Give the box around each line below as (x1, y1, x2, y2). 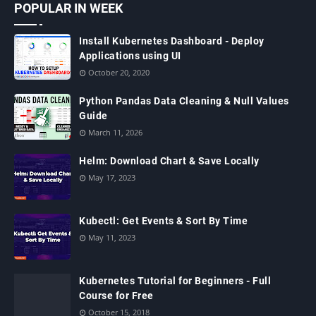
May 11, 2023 (88, 232, 135, 243)
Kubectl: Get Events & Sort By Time (79, 215, 248, 227)
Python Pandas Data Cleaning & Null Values (79, 95, 289, 107)
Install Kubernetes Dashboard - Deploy (79, 35, 265, 47)
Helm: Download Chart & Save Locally (79, 155, 260, 167)
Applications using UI (79, 50, 181, 62)
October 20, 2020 (88, 67, 150, 78)
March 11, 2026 (88, 127, 142, 138)
